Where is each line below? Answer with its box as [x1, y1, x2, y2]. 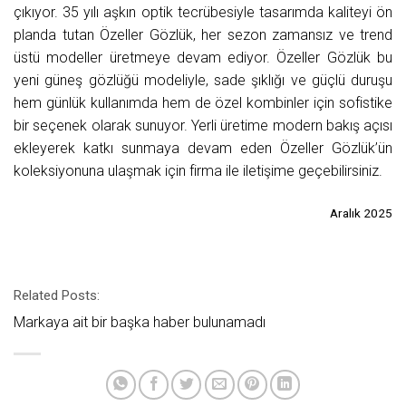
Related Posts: [14, 286, 100, 304]
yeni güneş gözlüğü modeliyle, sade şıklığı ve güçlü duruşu [14, 72, 392, 90]
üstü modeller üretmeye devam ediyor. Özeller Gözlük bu [14, 49, 392, 67]
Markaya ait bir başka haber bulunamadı [14, 313, 266, 331]
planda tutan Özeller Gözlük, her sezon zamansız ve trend [14, 26, 392, 44]
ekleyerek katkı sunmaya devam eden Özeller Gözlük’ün [14, 140, 392, 158]
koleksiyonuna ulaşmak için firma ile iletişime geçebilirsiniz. [14, 162, 382, 180]
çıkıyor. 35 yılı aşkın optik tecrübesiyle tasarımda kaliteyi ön [14, 4, 392, 22]
